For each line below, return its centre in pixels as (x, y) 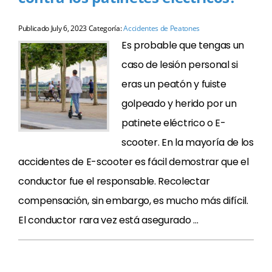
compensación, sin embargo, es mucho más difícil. (133, 201)
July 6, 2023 (69, 28)
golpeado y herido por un (179, 104)
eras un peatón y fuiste (174, 84)
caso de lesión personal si (180, 65)
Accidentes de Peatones (162, 28)
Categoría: (105, 28)
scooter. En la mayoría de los (188, 142)
